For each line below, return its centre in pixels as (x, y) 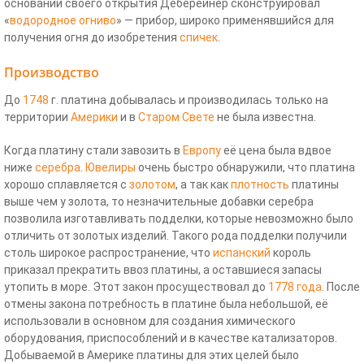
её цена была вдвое (276, 150)
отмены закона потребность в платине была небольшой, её (166, 303)
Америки (94, 117)
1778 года (295, 286)
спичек (199, 37)
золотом (152, 184)
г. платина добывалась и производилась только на (188, 100)
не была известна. (265, 117)
